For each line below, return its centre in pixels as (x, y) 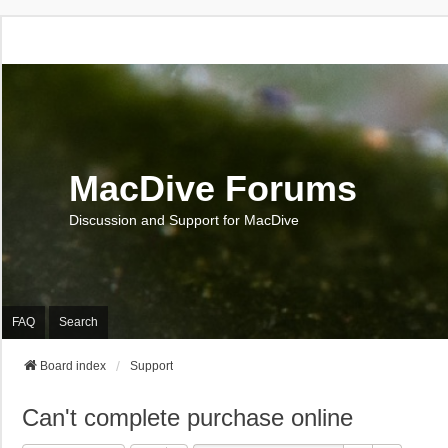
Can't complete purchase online (187, 417)
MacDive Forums (213, 189)
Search (78, 322)
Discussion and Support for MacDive (184, 220)
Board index (73, 365)
